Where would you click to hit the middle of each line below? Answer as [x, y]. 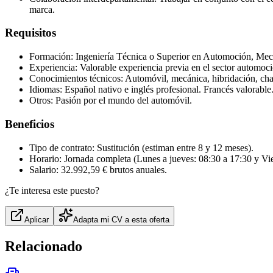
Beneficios [30, 124]
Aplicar [37, 219]
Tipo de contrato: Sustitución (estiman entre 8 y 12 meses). [141, 147]
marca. [42, 9]
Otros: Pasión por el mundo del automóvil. [111, 101]
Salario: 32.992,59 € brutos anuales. [98, 169]
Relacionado [44, 246]
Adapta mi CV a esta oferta [121, 219]
